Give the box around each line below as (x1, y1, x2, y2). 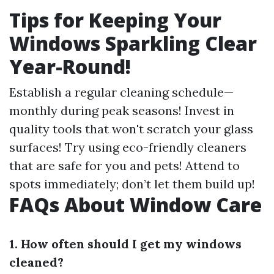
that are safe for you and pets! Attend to (9, 158, 240, 173)
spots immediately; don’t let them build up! (9, 176, 255, 191)
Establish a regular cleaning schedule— (9, 84, 234, 100)
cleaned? (9, 254, 64, 270)
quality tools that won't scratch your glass (9, 121, 253, 136)
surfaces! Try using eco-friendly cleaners (9, 139, 246, 155)
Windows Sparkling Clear (9, 30, 257, 56)
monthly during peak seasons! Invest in (9, 103, 234, 118)
